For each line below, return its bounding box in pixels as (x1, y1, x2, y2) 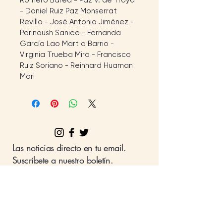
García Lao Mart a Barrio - (20, 39, 116, 49)
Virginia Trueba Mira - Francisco (20, 50, 133, 59)
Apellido (13, 204, 43, 214)
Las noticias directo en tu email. (12, 142, 126, 154)
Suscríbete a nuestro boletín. (12, 154, 113, 166)
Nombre (13, 174, 42, 184)
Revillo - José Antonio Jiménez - (20, 17, 136, 27)
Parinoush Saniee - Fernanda (20, 28, 123, 38)
